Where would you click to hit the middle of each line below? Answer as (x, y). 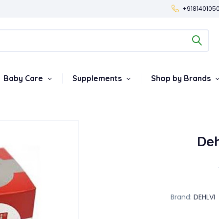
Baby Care (24, 78)
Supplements (98, 78)
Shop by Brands (182, 78)
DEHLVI (204, 197)
